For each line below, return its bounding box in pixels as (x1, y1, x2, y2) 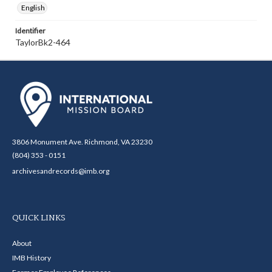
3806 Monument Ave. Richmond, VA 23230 (12, 137, 152, 146)
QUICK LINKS (12, 211, 66, 225)
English (21, 3, 45, 12)
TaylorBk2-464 (15, 37, 70, 47)
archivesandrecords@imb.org (12, 166, 109, 175)
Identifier (15, 26, 46, 35)
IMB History (12, 253, 51, 262)
